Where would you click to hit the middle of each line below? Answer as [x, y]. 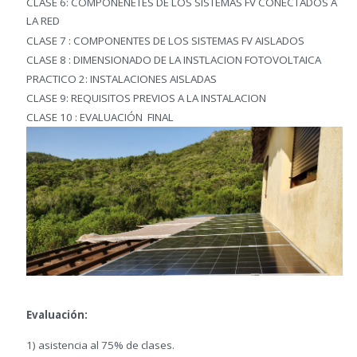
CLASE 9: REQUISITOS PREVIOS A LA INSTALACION [147, 98]
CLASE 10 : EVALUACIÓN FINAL [100, 117]
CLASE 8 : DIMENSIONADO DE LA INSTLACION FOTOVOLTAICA [175, 59]
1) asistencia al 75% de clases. [100, 345]
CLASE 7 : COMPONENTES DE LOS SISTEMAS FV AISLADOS [167, 40]
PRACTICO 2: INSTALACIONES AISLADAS [122, 78]
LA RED [44, 21]
